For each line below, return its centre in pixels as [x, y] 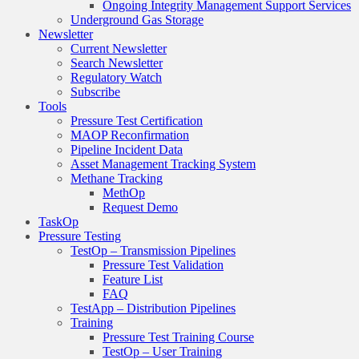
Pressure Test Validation [163, 264]
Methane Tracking [117, 178]
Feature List [133, 279]
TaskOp [58, 221]
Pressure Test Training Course [178, 337]
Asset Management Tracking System [163, 163]
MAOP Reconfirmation [130, 135]
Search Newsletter [117, 63]
